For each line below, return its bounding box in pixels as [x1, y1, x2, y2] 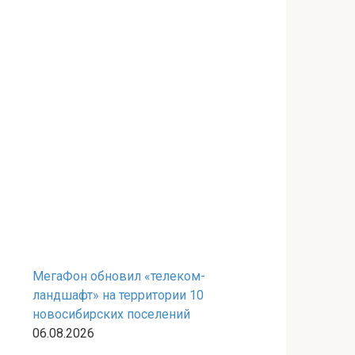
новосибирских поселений [32, 307, 190, 322]
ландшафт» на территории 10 [32, 288, 204, 303]
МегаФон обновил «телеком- [32, 269, 205, 284]
